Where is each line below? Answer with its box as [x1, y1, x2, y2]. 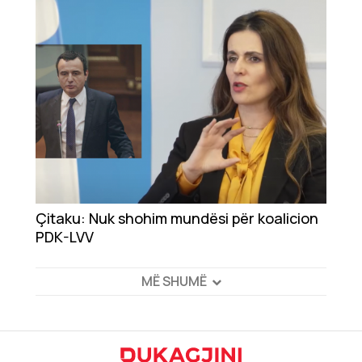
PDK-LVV [36, 227, 92, 247]
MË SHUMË [141, 272, 207, 291]
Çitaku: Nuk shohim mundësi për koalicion [36, 208, 318, 229]
